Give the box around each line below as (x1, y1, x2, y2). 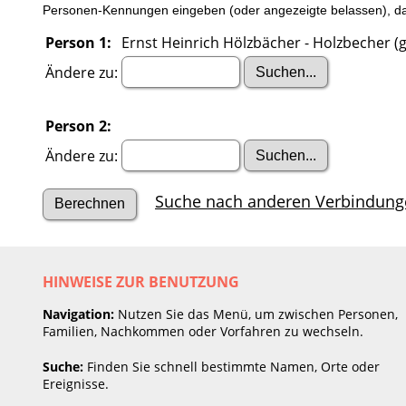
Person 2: (45, 115, 111, 136)
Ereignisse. (43, 374, 109, 392)
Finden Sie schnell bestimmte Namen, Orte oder (83, 357, 380, 375)
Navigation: (43, 304, 114, 323)
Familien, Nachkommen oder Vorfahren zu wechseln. (43, 322, 363, 340)
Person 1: (45, 32, 111, 53)
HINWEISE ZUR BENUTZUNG (43, 271, 239, 292)
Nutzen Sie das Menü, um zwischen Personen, (114, 304, 398, 323)
